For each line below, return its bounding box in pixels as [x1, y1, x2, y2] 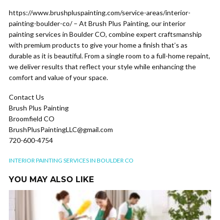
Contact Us [9, 93, 44, 101]
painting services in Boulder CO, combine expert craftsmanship [9, 30, 202, 38]
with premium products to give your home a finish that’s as [9, 41, 188, 49]
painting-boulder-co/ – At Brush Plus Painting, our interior [9, 19, 186, 27]
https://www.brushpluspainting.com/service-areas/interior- [9, 8, 191, 17]
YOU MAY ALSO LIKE [9, 175, 94, 184]
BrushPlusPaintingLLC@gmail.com [9, 125, 113, 134]
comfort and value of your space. [9, 73, 108, 82]
